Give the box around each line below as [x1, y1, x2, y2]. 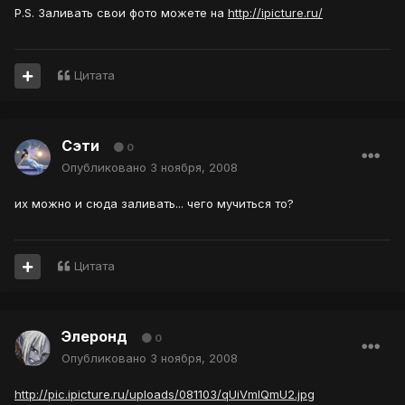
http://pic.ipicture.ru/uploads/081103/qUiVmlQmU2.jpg [14, 387, 315, 402]
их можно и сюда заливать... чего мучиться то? [14, 196, 294, 212]
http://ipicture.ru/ [228, 5, 323, 21]
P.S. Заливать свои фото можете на [14, 5, 228, 21]
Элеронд [61, 327, 127, 346]
